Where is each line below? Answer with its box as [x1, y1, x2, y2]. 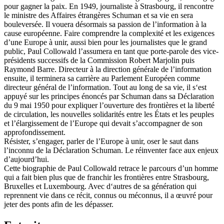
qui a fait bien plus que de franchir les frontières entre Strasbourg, [4, 173, 209, 182]
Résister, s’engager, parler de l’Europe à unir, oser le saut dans [4, 137, 198, 146]
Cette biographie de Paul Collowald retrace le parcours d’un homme [4, 164, 218, 173]
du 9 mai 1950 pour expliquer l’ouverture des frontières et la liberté [4, 101, 214, 110]
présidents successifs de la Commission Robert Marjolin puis [4, 56, 194, 65]
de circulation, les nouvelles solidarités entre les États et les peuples [4, 110, 214, 119]
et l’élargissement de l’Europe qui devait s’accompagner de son [4, 119, 202, 128]
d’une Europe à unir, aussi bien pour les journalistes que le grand [4, 38, 207, 47]
